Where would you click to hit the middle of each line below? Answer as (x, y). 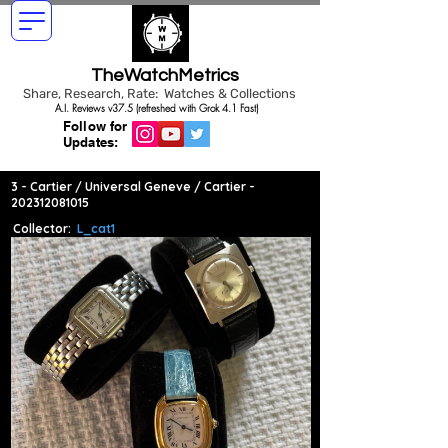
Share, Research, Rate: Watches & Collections (159, 93)
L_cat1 (96, 228)
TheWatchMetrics (164, 75)
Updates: (91, 142)
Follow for (95, 126)
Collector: (42, 228)
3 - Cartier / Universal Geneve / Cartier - (133, 186)
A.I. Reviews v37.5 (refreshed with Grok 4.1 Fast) (156, 108)
